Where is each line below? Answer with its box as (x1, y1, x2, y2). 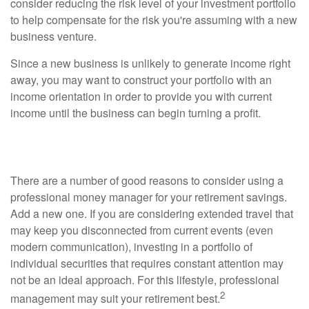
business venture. (10, 28, 97, 45)
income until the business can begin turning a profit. (10, 105, 261, 121)
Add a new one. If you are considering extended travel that (10, 206, 293, 222)
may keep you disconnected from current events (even (10, 222, 273, 239)
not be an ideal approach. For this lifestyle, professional (10, 272, 279, 288)
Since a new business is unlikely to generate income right (10, 55, 290, 72)
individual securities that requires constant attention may (10, 255, 283, 272)
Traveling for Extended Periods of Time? (10, 143, 297, 161)
